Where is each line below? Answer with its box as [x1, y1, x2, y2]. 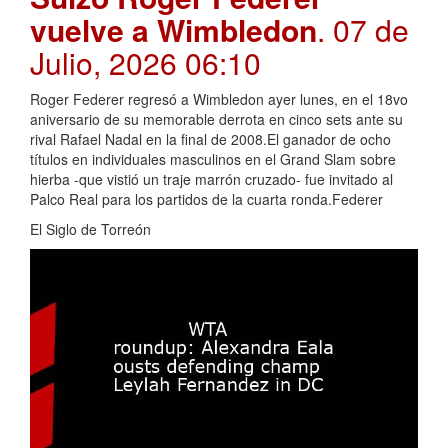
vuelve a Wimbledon [30, 8, 317, 52]
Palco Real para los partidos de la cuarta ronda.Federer [30, 189, 383, 210]
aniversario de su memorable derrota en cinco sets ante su [30, 109, 403, 130]
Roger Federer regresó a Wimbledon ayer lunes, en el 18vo [30, 89, 408, 110]
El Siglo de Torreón [30, 219, 151, 240]
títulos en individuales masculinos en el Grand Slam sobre [30, 149, 396, 170]
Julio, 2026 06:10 [30, 41, 261, 85]
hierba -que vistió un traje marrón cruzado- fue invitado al [30, 169, 393, 190]
